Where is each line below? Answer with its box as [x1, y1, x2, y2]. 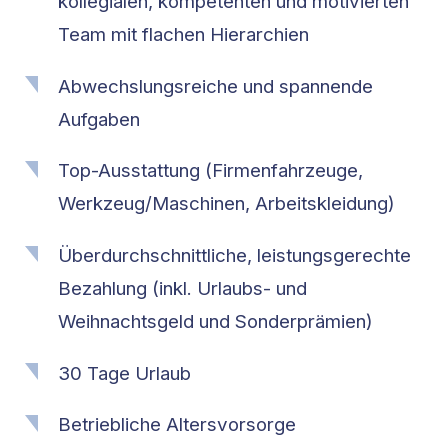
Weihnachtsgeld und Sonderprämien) [58, 309, 374, 333]
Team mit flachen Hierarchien [58, 22, 310, 46]
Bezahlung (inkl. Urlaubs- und [58, 276, 308, 300]
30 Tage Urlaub [58, 361, 192, 385]
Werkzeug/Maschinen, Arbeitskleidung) [58, 192, 396, 216]
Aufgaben [58, 107, 141, 131]
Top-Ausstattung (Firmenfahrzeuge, [58, 159, 364, 183]
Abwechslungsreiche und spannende [58, 74, 374, 98]
